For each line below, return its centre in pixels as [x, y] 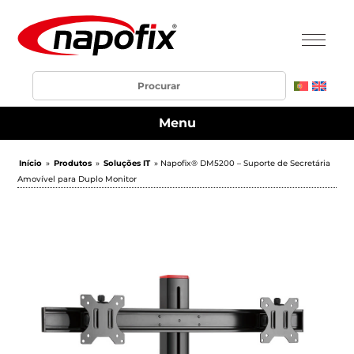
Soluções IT [127, 163]
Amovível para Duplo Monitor [77, 179]
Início [31, 163]
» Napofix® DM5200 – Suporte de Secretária [241, 163]
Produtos [73, 163]
